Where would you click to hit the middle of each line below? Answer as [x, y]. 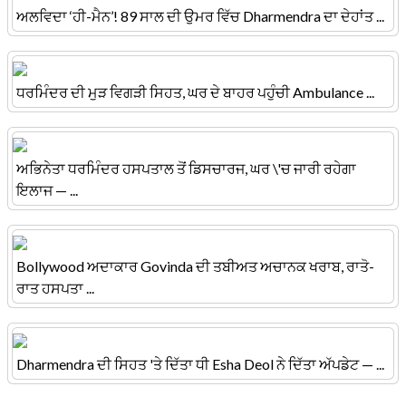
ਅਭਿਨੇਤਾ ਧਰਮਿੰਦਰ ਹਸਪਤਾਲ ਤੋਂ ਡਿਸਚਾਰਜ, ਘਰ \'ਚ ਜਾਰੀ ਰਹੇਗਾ [186, 169]
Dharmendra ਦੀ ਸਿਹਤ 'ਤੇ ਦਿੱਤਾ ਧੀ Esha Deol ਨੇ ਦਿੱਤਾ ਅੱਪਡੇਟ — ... [200, 364]
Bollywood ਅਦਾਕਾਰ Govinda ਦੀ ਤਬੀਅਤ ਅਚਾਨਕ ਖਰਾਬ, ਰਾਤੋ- [195, 266]
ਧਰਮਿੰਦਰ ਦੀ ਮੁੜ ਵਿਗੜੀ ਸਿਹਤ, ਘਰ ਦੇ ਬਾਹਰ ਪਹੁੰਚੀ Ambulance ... [195, 92]
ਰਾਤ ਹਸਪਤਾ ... [55, 288]
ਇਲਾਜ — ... [47, 190]
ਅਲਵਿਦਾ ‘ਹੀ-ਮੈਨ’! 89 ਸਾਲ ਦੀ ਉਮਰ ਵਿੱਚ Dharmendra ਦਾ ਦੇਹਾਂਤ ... [200, 16]
